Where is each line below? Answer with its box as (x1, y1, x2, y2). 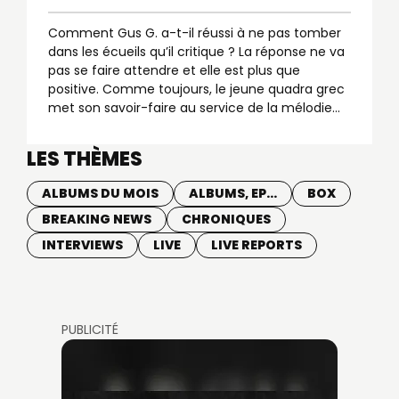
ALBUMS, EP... (189, 184, 277, 202)
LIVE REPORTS (211, 236, 302, 254)
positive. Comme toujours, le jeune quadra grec (48, 80, 345, 98)
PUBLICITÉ (61, 321, 118, 338)
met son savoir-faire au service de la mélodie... (48, 99, 340, 117)
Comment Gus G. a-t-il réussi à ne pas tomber (48, 24, 341, 42)
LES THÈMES (27, 145, 142, 173)
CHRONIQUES (182, 210, 271, 228)
